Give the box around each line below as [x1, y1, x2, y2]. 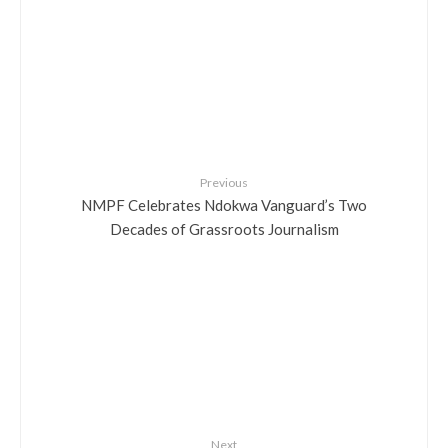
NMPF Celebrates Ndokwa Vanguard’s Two [81, 195, 367, 213]
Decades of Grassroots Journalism [109, 219, 339, 237]
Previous [200, 175, 248, 190]
